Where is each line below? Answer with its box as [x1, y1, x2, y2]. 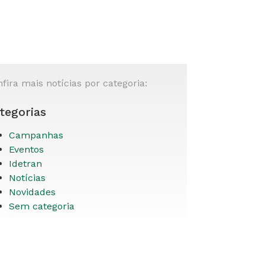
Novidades [9, 186, 56, 198]
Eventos [9, 144, 44, 155]
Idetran [9, 158, 42, 169]
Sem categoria [9, 201, 75, 212]
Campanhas [9, 130, 63, 141]
